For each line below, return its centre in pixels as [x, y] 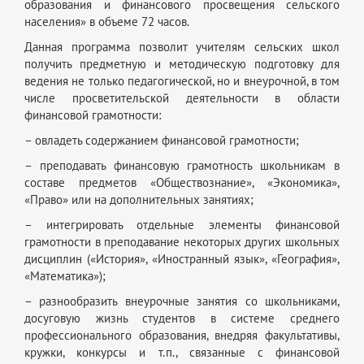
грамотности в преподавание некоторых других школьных [182, 242]
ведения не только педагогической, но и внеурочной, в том [182, 81]
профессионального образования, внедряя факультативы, [182, 335]
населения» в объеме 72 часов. [107, 22]
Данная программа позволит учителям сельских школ [182, 47]
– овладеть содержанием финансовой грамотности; [162, 140]
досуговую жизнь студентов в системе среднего [182, 318]
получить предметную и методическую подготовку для [182, 64]
